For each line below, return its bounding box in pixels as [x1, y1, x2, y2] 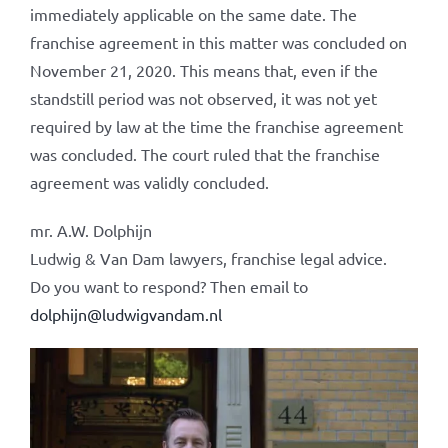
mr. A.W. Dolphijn [29, 220, 152, 240]
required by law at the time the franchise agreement [29, 116, 403, 136]
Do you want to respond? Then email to [29, 276, 308, 296]
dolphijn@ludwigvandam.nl [29, 304, 222, 324]
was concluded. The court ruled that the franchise [29, 144, 380, 164]
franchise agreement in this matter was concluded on [29, 32, 407, 52]
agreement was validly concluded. [29, 172, 269, 192]
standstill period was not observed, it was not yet [29, 88, 377, 108]
